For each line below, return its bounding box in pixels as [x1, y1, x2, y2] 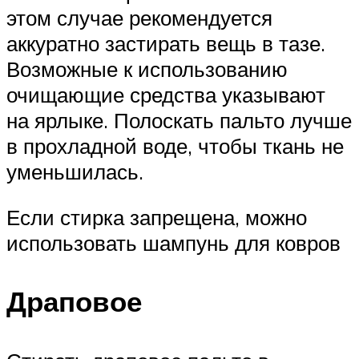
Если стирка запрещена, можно [6, 204, 307, 231]
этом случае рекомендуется [6, 4, 272, 30]
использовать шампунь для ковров [6, 230, 341, 256]
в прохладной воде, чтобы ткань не [6, 132, 344, 159]
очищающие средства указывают [6, 81, 325, 107]
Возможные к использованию [6, 55, 288, 82]
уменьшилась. [6, 158, 143, 184]
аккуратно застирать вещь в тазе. [6, 30, 325, 56]
